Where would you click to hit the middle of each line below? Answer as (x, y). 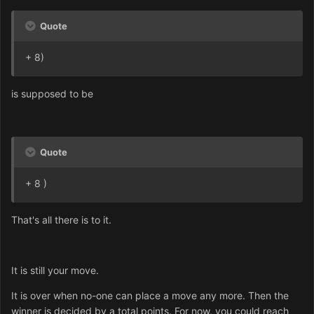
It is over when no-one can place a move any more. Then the (150, 296)
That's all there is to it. (61, 220)
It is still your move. (55, 271)
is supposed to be (52, 94)
